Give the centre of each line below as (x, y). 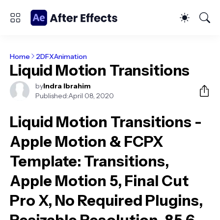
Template (43, 161)
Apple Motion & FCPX (86, 142)
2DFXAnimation (61, 56)
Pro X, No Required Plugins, (106, 201)
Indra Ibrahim (67, 86)
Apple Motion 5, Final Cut (99, 181)
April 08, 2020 (91, 96)
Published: (52, 96)
